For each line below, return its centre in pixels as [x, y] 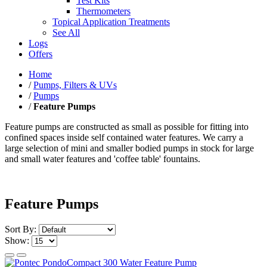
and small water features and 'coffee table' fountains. [103, 159]
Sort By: [21, 229]
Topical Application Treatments [111, 21]
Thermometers [103, 11]
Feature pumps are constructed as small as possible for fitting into [127, 126]
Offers [41, 54]
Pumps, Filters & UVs [75, 85]
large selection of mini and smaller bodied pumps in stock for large [129, 148]
